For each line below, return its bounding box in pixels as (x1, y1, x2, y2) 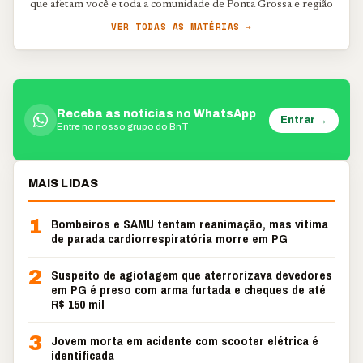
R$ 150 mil (51, 296, 105, 313)
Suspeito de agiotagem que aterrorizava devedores (51, 267, 332, 284)
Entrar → (280, 113, 327, 126)
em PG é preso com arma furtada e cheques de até (51, 281, 326, 298)
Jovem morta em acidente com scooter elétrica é (51, 332, 318, 349)
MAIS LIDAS (28, 177, 98, 190)
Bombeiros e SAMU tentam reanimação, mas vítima (51, 216, 328, 233)
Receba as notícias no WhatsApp (57, 108, 256, 120)
